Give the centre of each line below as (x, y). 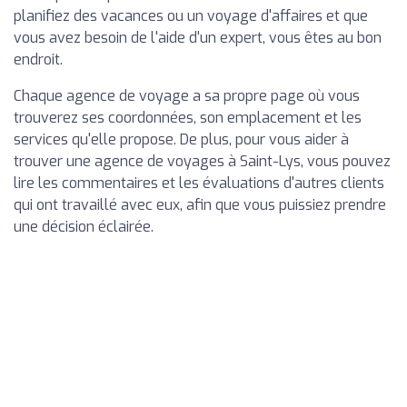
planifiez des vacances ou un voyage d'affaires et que (191, 15)
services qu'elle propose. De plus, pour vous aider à (181, 139)
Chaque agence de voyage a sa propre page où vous (187, 95)
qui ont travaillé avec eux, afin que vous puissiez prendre (200, 204)
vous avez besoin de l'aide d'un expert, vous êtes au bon (198, 37)
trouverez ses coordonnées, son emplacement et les (188, 117)
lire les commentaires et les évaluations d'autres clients (199, 183)
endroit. (38, 59)
